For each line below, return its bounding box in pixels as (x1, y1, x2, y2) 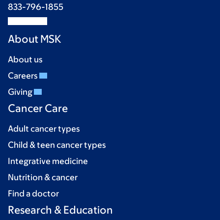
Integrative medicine (8, 156, 88, 166)
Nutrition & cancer (8, 172, 78, 183)
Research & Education (8, 204, 113, 217)
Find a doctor (8, 189, 59, 199)
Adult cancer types (8, 124, 80, 134)
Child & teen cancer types (8, 140, 106, 150)
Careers (8, 71, 39, 81)
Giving (8, 87, 34, 97)
